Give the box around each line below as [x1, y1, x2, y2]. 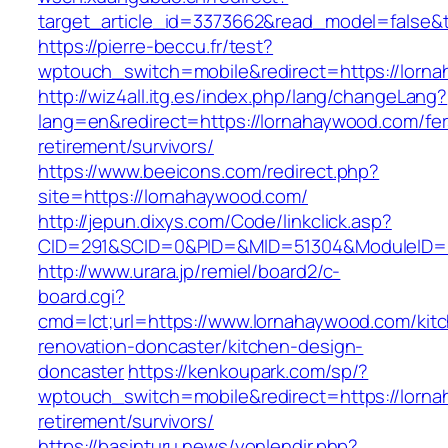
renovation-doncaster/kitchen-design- [38, 333, 364, 360]
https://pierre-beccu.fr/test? [38, 33, 274, 60]
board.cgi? [38, 283, 126, 310]
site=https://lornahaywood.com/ [38, 183, 308, 210]
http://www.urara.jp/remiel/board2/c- [38, 258, 341, 285]
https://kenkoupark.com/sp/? [128, 358, 369, 385]
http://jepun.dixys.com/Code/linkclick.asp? [38, 208, 392, 235]
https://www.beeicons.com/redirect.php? [38, 158, 380, 185]
